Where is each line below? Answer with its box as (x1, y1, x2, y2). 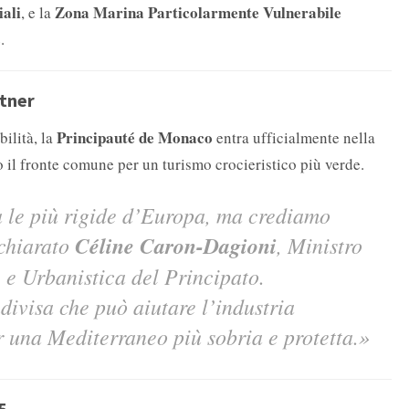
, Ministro (277, 231, 362, 260)
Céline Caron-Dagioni (75, 230, 277, 262)
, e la (21, 2, 55, 24)
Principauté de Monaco (57, 126, 213, 150)
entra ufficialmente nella (213, 127, 375, 149)
